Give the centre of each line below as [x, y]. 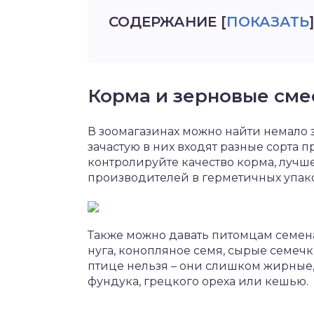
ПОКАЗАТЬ [268, 22]
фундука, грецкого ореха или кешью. [198, 281]
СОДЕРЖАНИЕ [163, 22]
